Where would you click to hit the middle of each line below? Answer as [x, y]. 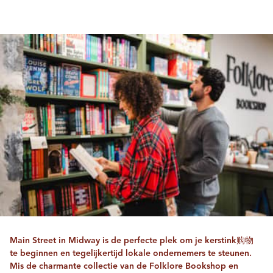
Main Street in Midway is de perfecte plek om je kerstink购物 [132, 240]
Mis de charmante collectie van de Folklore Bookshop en [124, 266]
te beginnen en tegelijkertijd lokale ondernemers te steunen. [131, 253]
